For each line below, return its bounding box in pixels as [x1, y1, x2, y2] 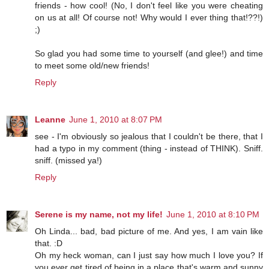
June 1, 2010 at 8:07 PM [69, 115, 162, 125]
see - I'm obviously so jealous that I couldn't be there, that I [35, 131, 263, 142]
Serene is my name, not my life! [35, 210, 163, 220]
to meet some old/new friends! [35, 61, 150, 71]
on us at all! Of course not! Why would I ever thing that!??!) [35, 13, 263, 23]
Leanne [35, 115, 65, 125]
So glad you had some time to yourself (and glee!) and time [35, 49, 263, 59]
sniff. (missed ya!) [35, 156, 102, 166]
